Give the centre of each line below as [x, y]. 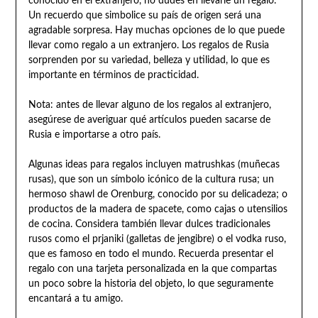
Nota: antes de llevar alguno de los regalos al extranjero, [149, 105]
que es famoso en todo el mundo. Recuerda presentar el [150, 254]
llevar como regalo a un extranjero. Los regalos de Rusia [148, 45]
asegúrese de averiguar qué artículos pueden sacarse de [149, 120]
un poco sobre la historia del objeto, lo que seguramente [150, 284]
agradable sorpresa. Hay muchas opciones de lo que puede [156, 30]
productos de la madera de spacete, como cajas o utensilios [158, 209]
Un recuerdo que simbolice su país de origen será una [144, 15]
